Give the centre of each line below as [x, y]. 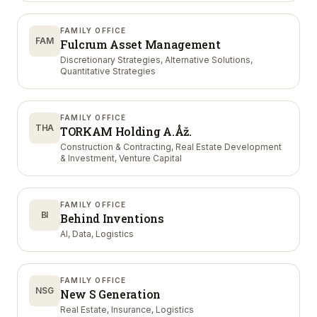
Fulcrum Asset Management [140, 44]
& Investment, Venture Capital [121, 158]
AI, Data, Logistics [97, 234]
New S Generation [110, 294]
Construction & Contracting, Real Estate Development [171, 147]
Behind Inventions [112, 218]
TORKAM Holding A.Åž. [126, 131]
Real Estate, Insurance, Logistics [127, 310]
